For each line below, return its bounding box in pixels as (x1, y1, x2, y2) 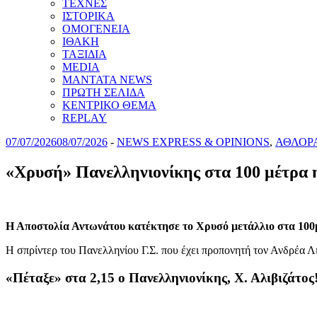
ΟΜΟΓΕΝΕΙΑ (62, 23, 130, 35)
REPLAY (62, 112, 107, 124)
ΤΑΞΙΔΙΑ (62, 48, 107, 60)
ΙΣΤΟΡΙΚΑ (62, 10, 115, 22)
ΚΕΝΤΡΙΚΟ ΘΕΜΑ (62, 99, 156, 111)
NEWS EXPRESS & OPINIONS (117, 136, 270, 148)
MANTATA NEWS (62, 74, 152, 86)
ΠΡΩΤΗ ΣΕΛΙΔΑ (62, 86, 145, 98)
